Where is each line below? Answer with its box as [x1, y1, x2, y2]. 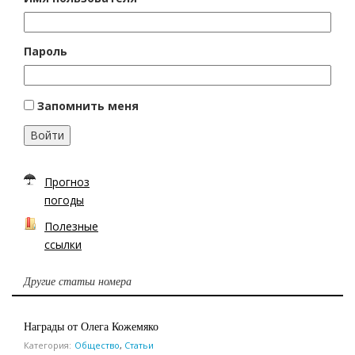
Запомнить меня [37, 98, 139, 114]
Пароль [24, 44, 67, 59]
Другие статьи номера [24, 273, 132, 289]
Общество [74, 339, 120, 352]
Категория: [24, 339, 71, 352]
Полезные [44, 219, 98, 235]
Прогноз [44, 174, 90, 190]
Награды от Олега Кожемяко [24, 319, 158, 334]
